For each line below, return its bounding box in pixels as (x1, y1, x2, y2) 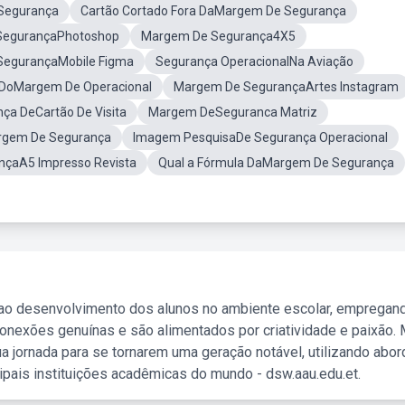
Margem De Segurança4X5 (141, 29, 296, 43)
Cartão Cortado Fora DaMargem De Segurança (80, 4, 346, 18)
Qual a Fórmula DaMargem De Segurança (158, 155, 394, 170)
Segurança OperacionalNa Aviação (155, 54, 353, 69)
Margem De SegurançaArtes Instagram (174, 80, 399, 94)
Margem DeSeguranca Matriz (148, 105, 317, 119)
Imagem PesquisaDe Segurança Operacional (133, 130, 388, 145)
